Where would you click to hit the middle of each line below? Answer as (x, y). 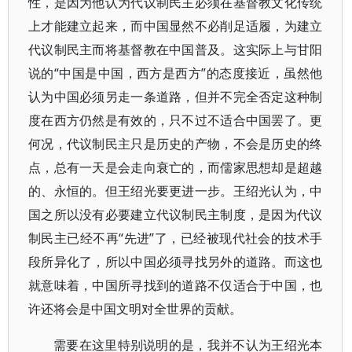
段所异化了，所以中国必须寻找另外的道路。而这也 (176, 262)
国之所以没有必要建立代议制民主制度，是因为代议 (176, 214)
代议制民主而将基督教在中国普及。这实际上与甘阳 (176, 49)
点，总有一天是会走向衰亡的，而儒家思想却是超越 (176, 167)
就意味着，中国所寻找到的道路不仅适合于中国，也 (176, 285)
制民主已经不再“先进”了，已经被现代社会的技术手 (176, 238)
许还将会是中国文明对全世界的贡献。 (135, 309)
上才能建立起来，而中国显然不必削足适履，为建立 (176, 26)
